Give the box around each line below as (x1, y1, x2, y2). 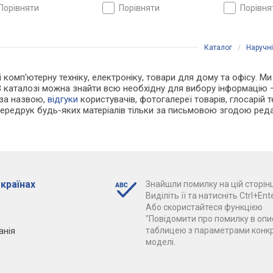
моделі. (145, 237, 175, 247)
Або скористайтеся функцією (145, 202, 263, 213)
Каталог (204, 43, 232, 52)
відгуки (48, 94, 79, 105)
